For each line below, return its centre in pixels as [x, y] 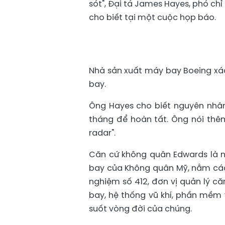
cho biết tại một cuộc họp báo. [152, 17]
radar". [102, 133]
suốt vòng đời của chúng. [140, 209]
